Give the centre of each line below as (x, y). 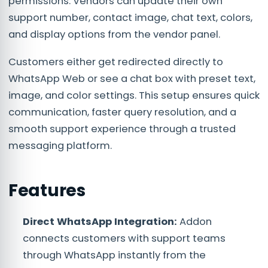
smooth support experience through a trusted (122, 129)
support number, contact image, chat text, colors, (130, 17)
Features (49, 190)
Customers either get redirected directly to (116, 62)
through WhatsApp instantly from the (114, 255)
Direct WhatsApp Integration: (101, 221)
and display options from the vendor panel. (114, 34)
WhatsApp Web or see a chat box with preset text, (132, 78)
